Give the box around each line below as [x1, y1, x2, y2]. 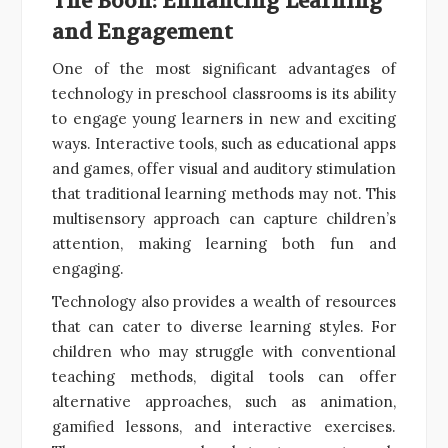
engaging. [52, 258, 124, 278]
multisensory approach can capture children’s [52, 208, 396, 228]
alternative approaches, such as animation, [52, 391, 396, 411]
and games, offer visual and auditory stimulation [52, 158, 396, 178]
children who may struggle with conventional [52, 341, 396, 361]
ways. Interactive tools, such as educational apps [52, 133, 396, 153]
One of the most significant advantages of [52, 58, 396, 78]
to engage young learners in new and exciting [52, 108, 396, 128]
